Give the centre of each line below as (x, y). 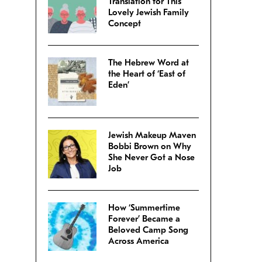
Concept (125, 23)
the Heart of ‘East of (147, 73)
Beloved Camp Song (148, 230)
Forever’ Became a (144, 218)
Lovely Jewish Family (149, 12)
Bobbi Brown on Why (150, 146)
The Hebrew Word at (149, 62)
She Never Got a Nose (151, 157)
